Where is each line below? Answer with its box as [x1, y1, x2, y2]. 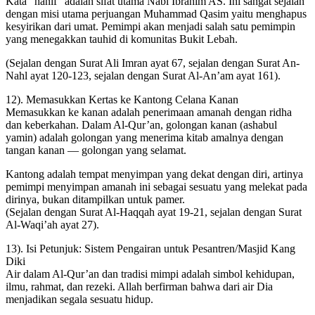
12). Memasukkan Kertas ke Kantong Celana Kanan [6, 93, 238, 105]
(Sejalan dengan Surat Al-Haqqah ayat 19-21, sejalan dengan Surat [6, 205, 302, 218]
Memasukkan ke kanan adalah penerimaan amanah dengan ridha [6, 105, 292, 118]
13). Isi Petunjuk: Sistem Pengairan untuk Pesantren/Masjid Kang [6, 242, 295, 255]
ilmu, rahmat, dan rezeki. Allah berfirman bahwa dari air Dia [6, 280, 273, 292]
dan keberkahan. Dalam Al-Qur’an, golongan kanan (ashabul [6, 118, 277, 131]
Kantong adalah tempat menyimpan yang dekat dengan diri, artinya [6, 167, 303, 180]
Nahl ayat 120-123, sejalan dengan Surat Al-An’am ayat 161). [6, 69, 281, 82]
